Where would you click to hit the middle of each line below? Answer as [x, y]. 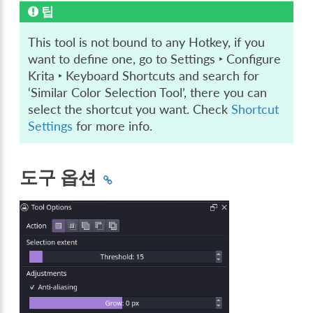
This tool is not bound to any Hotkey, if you [147, 43]
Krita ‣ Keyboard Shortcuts [102, 76]
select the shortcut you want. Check [130, 110]
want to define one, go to [100, 59]
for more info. [113, 126]
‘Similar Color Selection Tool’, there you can [148, 93]
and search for [218, 76]
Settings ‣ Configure [226, 59]
